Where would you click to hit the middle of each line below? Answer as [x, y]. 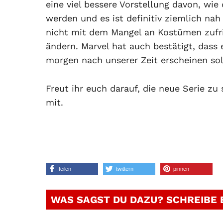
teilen [65, 169]
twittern [125, 169]
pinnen [181, 169]
